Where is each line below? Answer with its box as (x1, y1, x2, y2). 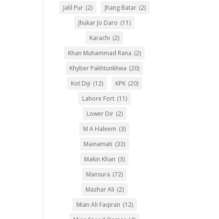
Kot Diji (70, 79, 90, 88)
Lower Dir (86, 109, 113, 118)
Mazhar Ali (85, 185, 114, 194)
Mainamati (84, 140, 113, 148)
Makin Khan (84, 155, 116, 163)
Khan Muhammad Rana (68, 49, 132, 57)
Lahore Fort (82, 94, 114, 103)
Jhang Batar (105, 3, 137, 12)
